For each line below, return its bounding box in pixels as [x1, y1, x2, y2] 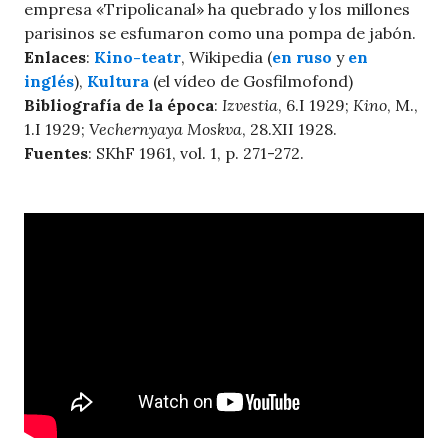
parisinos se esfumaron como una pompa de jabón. [24, 22, 416, 43]
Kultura [87, 70, 149, 91]
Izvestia [222, 94, 278, 115]
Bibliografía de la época [24, 94, 214, 115]
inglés [24, 70, 74, 91]
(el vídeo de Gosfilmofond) [149, 70, 353, 91]
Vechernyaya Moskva [89, 118, 242, 139]
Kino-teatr [94, 46, 181, 67]
